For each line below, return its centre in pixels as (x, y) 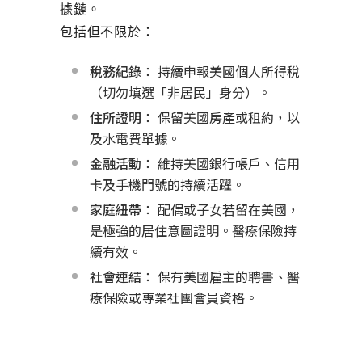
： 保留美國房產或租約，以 (221, 117)
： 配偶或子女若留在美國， (221, 209)
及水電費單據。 (135, 138)
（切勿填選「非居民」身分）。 (180, 92)
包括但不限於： (107, 31)
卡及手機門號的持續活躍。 (167, 184)
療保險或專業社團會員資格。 (174, 297)
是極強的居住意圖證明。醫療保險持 (193, 230)
